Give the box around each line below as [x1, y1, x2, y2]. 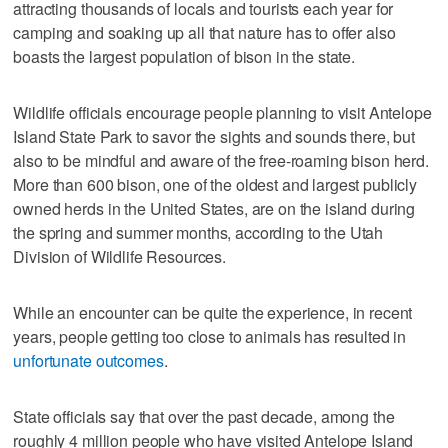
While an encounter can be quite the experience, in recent [13, 300, 413, 324]
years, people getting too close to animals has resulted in [13, 324, 407, 348]
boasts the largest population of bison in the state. [13, 44, 356, 68]
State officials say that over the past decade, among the [13, 404, 395, 428]
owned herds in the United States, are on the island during [13, 196, 416, 220]
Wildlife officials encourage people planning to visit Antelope [13, 100, 432, 124]
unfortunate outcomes [13, 348, 164, 372]
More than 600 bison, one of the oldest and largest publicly [13, 172, 418, 196]
